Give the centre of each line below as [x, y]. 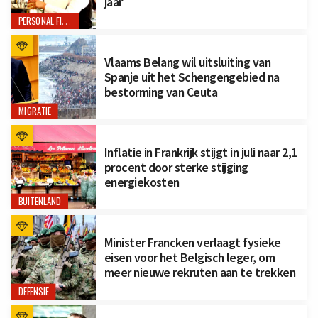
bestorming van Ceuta [161, 92]
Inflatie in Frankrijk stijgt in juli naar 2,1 [201, 153]
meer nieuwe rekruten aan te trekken [200, 273]
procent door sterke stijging [176, 168]
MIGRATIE [35, 111]
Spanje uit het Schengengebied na [192, 77]
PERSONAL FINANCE [66, 22]
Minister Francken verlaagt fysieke [192, 243]
